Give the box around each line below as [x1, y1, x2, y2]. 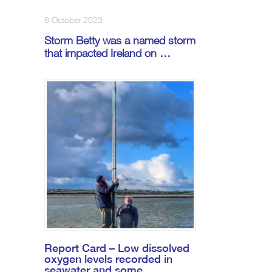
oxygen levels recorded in [44, 253, 172, 266]
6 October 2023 [44, 15, 103, 25]
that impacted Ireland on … [44, 47, 171, 60]
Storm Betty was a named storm [44, 34, 195, 47]
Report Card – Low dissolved [44, 242, 189, 255]
